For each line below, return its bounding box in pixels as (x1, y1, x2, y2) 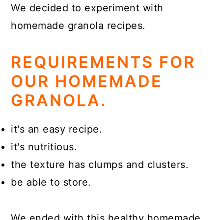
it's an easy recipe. (11, 123, 103, 135)
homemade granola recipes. (11, 20, 146, 31)
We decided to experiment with (11, 2, 164, 14)
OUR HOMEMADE (11, 72, 163, 91)
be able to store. (11, 176, 91, 188)
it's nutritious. (11, 141, 78, 153)
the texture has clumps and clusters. (11, 159, 189, 170)
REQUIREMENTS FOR (11, 53, 196, 72)
